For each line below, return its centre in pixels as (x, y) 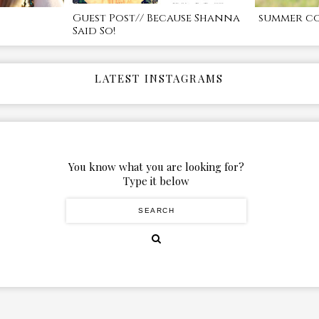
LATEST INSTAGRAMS (159, 78)
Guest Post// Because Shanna (156, 18)
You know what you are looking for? (157, 166)
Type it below (157, 181)
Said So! (94, 31)
